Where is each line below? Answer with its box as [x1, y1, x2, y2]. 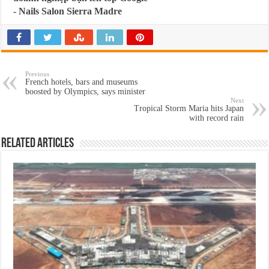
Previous [25, 70, 50, 77]
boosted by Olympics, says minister [25, 87, 146, 96]
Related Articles [1, 137, 74, 151]
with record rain [189, 113, 244, 122]
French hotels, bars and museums [25, 77, 138, 86]
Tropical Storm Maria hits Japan [133, 104, 244, 113]
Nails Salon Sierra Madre [19, 6, 122, 16]
